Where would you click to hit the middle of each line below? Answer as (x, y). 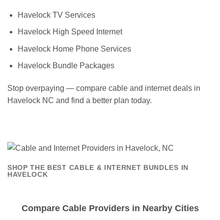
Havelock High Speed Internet (70, 32)
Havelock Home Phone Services (74, 49)
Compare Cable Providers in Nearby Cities (110, 208)
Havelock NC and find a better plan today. (80, 101)
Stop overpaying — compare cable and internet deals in (104, 88)
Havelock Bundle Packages (66, 66)
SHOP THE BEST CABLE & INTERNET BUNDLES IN (98, 168)
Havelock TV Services (56, 15)
